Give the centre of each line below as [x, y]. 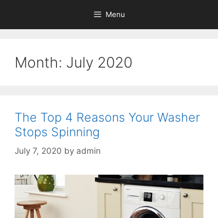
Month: [40, 62]
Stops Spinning [57, 132]
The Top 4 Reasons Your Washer [107, 117]
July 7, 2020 [38, 151]
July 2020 [99, 62]
